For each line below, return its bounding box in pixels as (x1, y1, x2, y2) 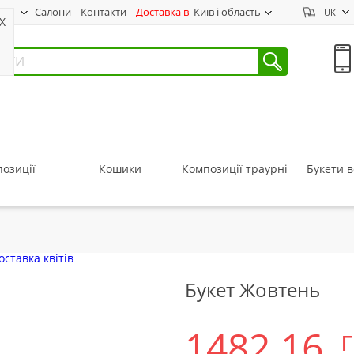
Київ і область (189, 5, 261, 19)
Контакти (81, 5, 126, 19)
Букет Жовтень (185, 277, 320, 303)
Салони (35, 5, 71, 19)
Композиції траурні (181, 161, 288, 176)
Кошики (98, 161, 141, 176)
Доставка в (136, 5, 189, 19)
